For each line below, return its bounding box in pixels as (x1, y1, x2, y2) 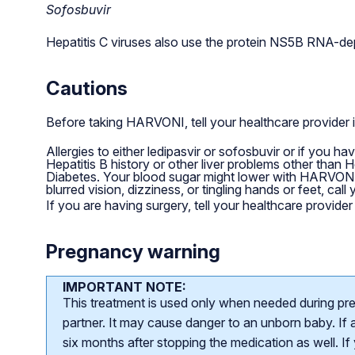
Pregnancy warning (45, 239, 220, 263)
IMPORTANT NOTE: (62, 278, 186, 295)
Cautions (45, 76, 128, 100)
